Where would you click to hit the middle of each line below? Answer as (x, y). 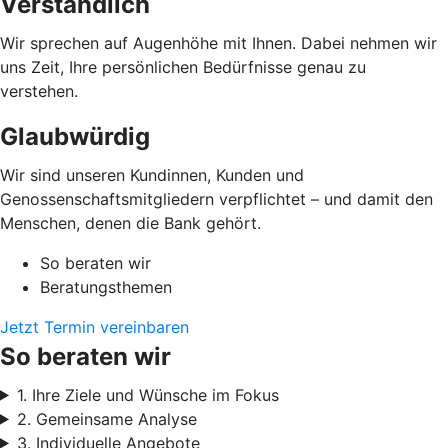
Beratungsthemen (106, 286)
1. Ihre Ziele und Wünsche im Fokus (147, 394)
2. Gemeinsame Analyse (106, 418)
